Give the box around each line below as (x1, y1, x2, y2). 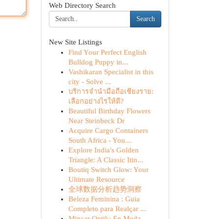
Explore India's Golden (68, 146, 139, 154)
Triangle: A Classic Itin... (68, 156, 143, 164)
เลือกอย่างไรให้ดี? (68, 97, 124, 105)
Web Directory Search (48, 1, 116, 9)
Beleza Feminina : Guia (68, 195, 140, 203)
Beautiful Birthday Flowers (68, 107, 151, 115)
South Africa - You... (68, 136, 131, 144)
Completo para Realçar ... (68, 205, 146, 213)
